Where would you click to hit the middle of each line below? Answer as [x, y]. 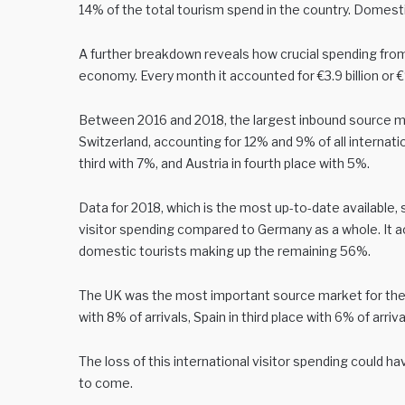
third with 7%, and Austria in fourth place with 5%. [224, 163]
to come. [106, 383]
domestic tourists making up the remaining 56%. [225, 251]
